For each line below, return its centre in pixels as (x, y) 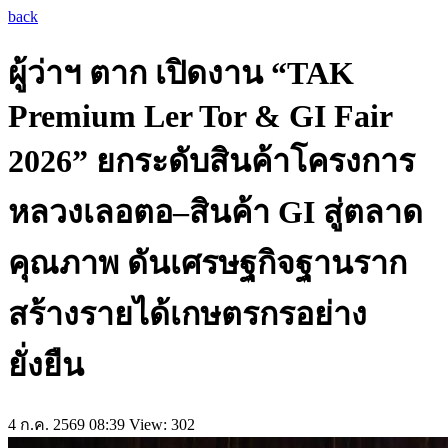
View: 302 (162, 424)
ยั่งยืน (46, 365)
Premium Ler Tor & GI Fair (200, 116)
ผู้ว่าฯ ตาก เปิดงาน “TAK (181, 73)
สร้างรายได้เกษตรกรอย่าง (187, 314)
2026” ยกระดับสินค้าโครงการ (211, 161)
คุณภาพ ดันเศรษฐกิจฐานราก (207, 263)
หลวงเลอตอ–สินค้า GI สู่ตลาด (215, 212)
